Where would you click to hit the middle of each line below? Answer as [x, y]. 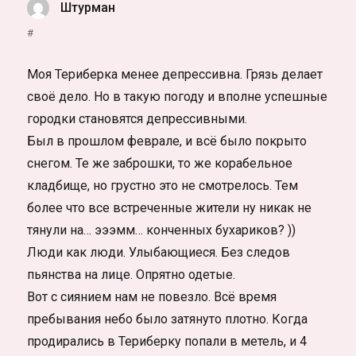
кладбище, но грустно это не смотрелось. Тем [163, 186]
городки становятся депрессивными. [137, 119]
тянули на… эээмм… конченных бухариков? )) [162, 230]
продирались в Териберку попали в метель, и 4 [167, 342]
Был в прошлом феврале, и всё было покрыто [167, 141]
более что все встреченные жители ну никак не [170, 208]
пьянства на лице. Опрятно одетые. [132, 275]
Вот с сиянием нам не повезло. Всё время [152, 297]
